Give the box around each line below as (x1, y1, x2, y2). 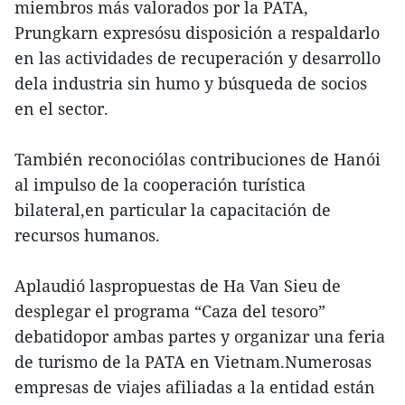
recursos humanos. (14, 224, 160, 247)
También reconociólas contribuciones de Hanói (14, 148, 381, 171)
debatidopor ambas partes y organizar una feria (14, 325, 385, 348)
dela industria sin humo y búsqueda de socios (14, 72, 367, 95)
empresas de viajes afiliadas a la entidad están (14, 376, 375, 399)
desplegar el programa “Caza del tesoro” (14, 300, 325, 323)
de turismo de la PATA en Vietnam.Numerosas (14, 351, 372, 373)
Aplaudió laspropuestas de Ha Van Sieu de (14, 275, 341, 297)
